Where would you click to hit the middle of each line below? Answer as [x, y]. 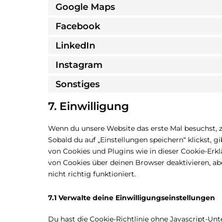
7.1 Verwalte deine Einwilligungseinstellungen [132, 198]
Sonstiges [78, 84]
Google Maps [85, 7]
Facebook [78, 26]
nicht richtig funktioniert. [92, 174]
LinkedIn [75, 45]
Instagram [79, 65]
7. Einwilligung [88, 106]
